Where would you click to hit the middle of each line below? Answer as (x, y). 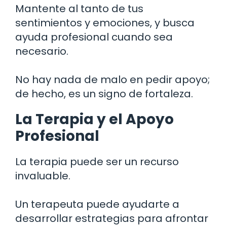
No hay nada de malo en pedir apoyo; (112, 79)
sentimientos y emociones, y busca (105, 23)
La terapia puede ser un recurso (97, 161)
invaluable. (43, 176)
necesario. (42, 51)
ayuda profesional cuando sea (94, 37)
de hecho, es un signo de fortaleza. (104, 93)
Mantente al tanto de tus (79, 8)
